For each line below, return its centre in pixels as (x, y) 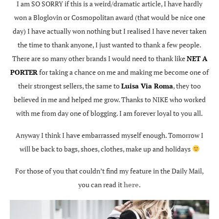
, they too (187, 86)
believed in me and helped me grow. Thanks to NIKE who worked (109, 99)
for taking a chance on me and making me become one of (123, 72)
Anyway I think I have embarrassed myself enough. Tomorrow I (109, 135)
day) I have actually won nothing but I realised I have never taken (109, 31)
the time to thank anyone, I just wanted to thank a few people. (109, 44)
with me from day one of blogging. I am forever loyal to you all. (109, 113)
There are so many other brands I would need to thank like (99, 58)
